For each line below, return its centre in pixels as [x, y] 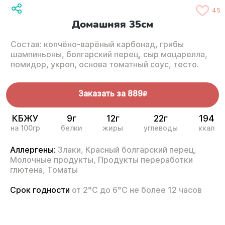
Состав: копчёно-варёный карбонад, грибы [97, 44]
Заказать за [102, 94]
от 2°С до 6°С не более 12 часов [137, 190]
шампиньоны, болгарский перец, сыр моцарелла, [109, 54]
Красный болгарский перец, [141, 150]
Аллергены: [33, 150]
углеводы [161, 128]
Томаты [63, 170]
